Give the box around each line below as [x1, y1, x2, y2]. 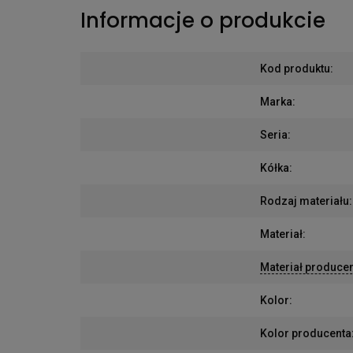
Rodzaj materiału [260, 194, 349, 207]
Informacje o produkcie [80, 6, 325, 35]
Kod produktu [260, 61, 330, 75]
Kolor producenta [260, 326, 351, 340]
